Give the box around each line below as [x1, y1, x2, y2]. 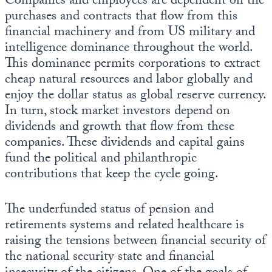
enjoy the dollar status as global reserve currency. [5, 85, 265, 108]
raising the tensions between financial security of [5, 231, 266, 254]
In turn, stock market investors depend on [5, 101, 230, 124]
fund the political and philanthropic [5, 148, 197, 171]
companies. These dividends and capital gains [5, 132, 245, 155]
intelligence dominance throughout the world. [5, 38, 252, 61]
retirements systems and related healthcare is [5, 215, 244, 238]
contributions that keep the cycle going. [5, 164, 219, 187]
